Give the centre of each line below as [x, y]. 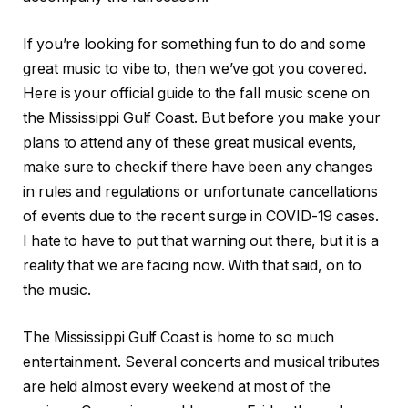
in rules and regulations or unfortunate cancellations [200, 191]
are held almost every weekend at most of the [177, 386]
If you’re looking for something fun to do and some [195, 44]
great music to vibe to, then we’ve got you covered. [195, 68]
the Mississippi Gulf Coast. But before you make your [202, 117]
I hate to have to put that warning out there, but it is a [201, 240]
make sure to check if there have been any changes [198, 167]
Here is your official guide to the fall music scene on [196, 93]
